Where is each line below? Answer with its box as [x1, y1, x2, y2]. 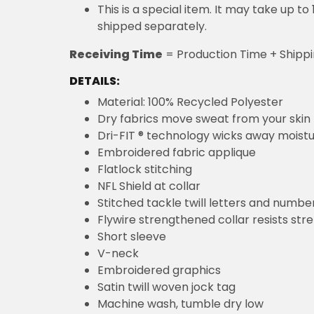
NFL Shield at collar [97, 177, 200, 194]
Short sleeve [97, 228, 166, 245]
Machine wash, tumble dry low [97, 295, 264, 312]
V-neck [97, 245, 139, 261]
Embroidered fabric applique [97, 144, 256, 161]
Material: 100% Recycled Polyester [97, 93, 283, 110]
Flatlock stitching [97, 161, 192, 177]
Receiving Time [69, 46, 163, 62]
